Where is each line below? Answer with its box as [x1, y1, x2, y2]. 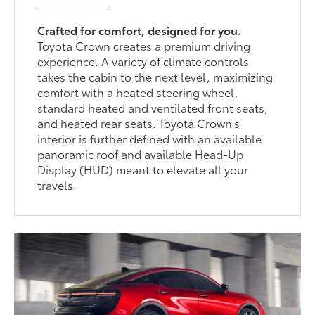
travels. [37, 176, 77, 193]
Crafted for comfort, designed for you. [37, 22, 242, 39]
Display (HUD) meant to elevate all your [37, 161, 249, 178]
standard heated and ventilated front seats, [37, 99, 269, 116]
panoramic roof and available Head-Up [37, 146, 244, 162]
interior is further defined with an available [37, 130, 262, 147]
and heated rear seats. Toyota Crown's [37, 115, 240, 131]
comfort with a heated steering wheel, [37, 84, 239, 101]
